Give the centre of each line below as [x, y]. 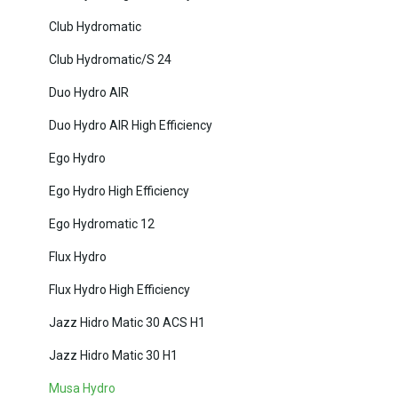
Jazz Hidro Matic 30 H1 [113, 356]
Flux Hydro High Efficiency [119, 290]
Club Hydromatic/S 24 [110, 60]
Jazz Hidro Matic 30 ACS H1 [127, 323]
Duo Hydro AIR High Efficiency [131, 126]
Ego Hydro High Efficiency [119, 191]
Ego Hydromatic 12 [102, 224]
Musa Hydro [82, 389]
